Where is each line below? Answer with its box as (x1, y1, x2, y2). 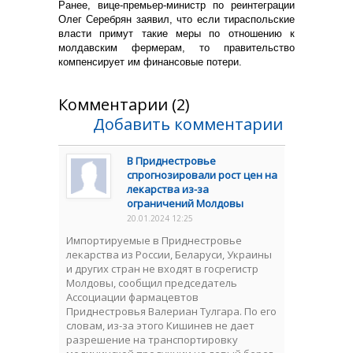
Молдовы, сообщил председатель (66, 275, 237, 290)
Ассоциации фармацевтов (66, 289, 199, 304)
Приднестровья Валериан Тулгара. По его (66, 303, 277, 318)
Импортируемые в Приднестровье (66, 232, 242, 247)
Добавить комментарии (93, 113, 283, 135)
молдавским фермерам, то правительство (58, 41, 295, 54)
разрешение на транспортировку (66, 332, 238, 347)
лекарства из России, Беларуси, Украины (66, 247, 272, 262)
